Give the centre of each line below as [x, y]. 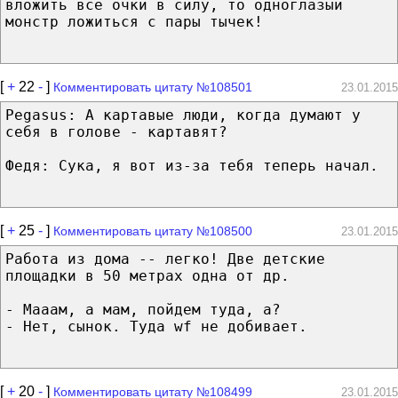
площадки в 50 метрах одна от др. [147, 275]
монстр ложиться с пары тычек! [134, 21]
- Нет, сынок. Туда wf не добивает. [156, 326]
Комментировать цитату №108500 [153, 231]
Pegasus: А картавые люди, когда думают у [183, 115]
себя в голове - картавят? [116, 131]
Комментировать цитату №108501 [153, 87]
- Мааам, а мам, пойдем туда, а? [143, 309]
